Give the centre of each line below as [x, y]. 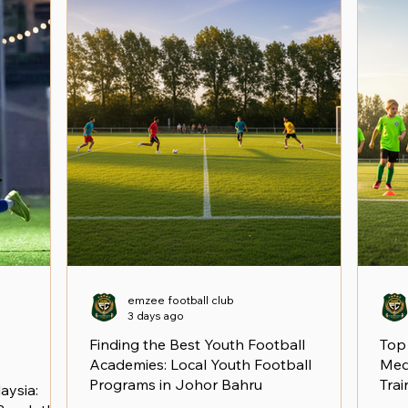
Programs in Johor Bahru [176, 384]
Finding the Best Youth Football [197, 344]
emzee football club [181, 300]
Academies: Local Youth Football [200, 364]
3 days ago [156, 316]
